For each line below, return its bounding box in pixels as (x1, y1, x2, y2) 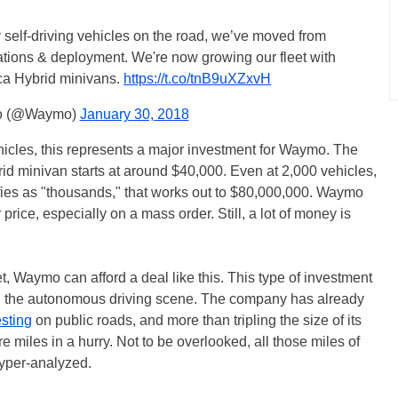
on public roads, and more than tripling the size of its (32, 312, 362, 328)
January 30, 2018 (79, 106, 189, 122)
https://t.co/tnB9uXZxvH (123, 70, 271, 86)
